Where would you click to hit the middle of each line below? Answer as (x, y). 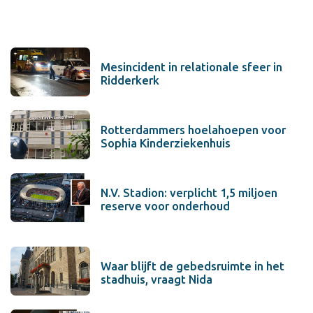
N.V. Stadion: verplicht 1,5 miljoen (189, 192)
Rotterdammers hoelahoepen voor (193, 130)
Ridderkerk (130, 80)
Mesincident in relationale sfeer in (191, 67)
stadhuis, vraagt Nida (156, 279)
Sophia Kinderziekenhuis (166, 143)
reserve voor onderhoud (165, 206)
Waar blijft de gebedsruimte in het (192, 266)
